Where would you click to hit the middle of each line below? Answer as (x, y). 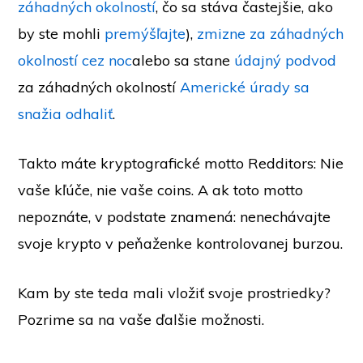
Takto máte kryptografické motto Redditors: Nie (181, 164)
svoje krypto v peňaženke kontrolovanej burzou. (181, 244)
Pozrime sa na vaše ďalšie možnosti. (141, 320)
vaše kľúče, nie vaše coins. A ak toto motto (161, 190)
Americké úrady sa (245, 88)
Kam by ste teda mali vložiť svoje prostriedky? (175, 293)
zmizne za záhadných (271, 34)
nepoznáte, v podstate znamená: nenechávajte (175, 217)
